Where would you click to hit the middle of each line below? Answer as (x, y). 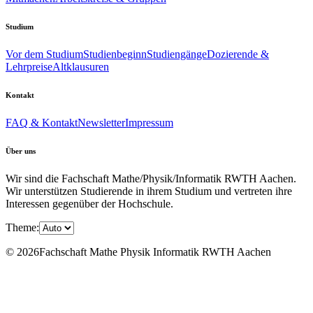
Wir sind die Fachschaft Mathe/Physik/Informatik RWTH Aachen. (151, 178)
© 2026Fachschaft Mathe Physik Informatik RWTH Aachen (138, 252)
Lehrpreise (29, 66)
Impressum (149, 122)
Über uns (21, 151)
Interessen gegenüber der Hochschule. (89, 203)
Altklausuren (81, 66)
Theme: (22, 227)
